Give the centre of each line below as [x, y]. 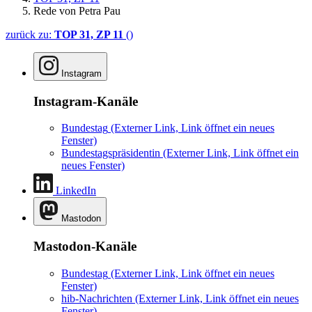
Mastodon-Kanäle [85, 247]
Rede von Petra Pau [77, 10]
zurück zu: [30, 34]
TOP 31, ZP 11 [89, 34]
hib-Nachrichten [97, 298]
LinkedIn [76, 191]
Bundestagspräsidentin [111, 153]
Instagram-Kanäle [86, 101]
